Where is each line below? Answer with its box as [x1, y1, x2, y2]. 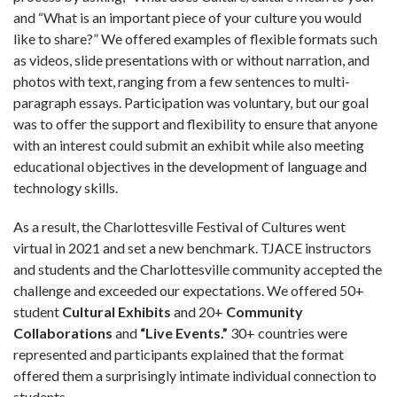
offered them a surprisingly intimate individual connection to [13, 366, 377, 384]
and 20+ [171, 302, 226, 320]
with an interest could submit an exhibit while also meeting [13, 136, 364, 153]
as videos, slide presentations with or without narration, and [13, 51, 370, 68]
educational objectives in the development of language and [13, 157, 367, 175]
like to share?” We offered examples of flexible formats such [13, 29, 378, 47]
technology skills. [13, 178, 118, 196]
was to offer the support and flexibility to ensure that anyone [13, 114, 378, 132]
